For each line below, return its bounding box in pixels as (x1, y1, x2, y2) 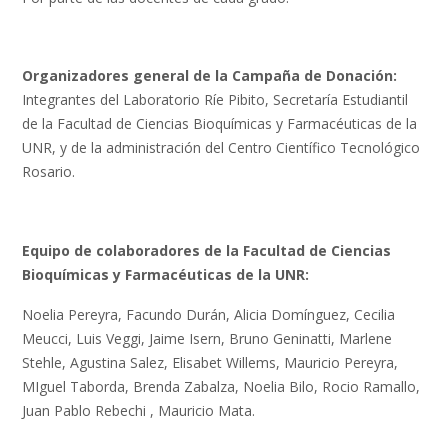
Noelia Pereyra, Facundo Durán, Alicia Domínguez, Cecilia (22, 304, 395, 324)
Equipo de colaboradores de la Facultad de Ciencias (22, 241, 391, 261)
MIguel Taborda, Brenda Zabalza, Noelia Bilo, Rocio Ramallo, (22, 376, 420, 396)
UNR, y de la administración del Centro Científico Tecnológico (22, 138, 420, 158)
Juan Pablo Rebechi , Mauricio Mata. (22, 400, 255, 420)
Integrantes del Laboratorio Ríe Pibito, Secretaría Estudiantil (22, 90, 408, 110)
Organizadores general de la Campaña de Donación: (22, 66, 397, 86)
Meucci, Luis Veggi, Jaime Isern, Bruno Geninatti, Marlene (22, 328, 392, 348)
